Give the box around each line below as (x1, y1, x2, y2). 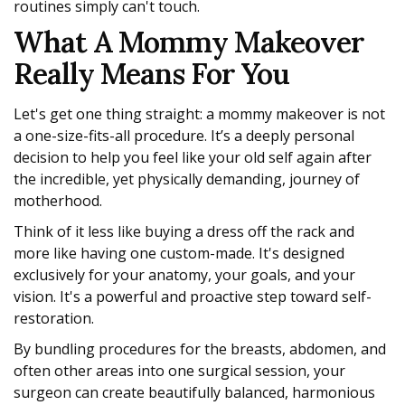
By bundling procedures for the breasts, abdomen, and (14, 339, 386, 360)
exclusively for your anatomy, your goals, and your (14, 265, 355, 286)
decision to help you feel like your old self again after (14, 147, 372, 168)
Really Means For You (14, 55, 289, 93)
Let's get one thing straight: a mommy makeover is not (14, 104, 385, 125)
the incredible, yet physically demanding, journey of (14, 169, 360, 190)
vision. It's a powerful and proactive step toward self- (14, 287, 372, 307)
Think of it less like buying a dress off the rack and (14, 221, 354, 242)
